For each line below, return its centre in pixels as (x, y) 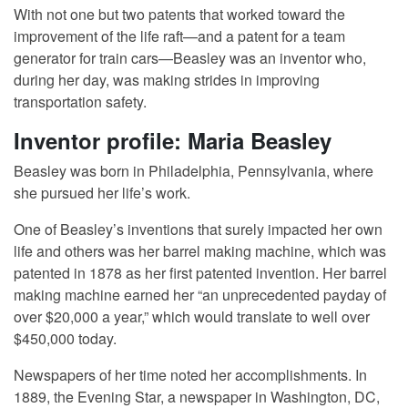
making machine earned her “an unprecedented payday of (200, 295)
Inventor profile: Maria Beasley (173, 141)
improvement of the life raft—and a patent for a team (179, 36)
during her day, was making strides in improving (167, 80)
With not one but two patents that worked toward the (179, 15)
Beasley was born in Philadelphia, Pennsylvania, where (194, 171)
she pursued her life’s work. (102, 193)
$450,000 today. (65, 339)
